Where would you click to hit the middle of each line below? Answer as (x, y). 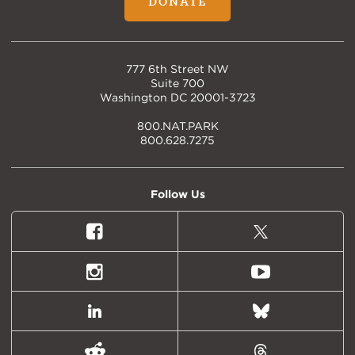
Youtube (285, 278)
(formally (287, 253)
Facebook (124, 238)
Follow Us (177, 195)
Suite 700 (177, 84)
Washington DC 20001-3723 (177, 98)
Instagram (125, 278)
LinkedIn (120, 318)
